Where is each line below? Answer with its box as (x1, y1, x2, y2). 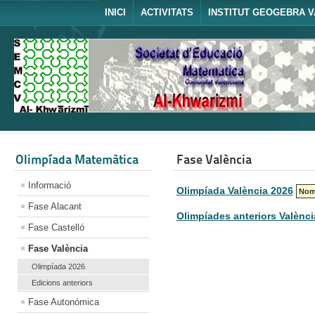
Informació (28, 179, 71, 191)
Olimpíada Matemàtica (15, 151, 139, 167)
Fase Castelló (28, 221, 84, 233)
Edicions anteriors (32, 278, 93, 287)
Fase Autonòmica (28, 296, 99, 307)
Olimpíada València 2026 (176, 184, 293, 196)
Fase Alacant (28, 200, 82, 212)
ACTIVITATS (141, 7, 193, 18)
